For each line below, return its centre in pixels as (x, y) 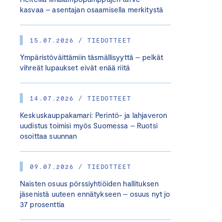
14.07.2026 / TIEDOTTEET (81, 98)
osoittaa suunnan (49, 136)
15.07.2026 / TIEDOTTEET (81, 40)
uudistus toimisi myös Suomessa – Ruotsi (89, 125)
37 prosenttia (42, 204)
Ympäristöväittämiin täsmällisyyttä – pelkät (92, 57)
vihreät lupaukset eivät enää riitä (75, 67)
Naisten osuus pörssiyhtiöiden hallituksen (89, 183)
